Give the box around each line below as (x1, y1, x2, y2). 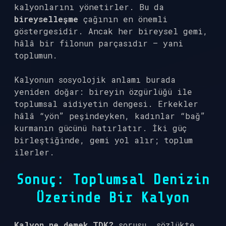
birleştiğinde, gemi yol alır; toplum (14, 135, 193, 145)
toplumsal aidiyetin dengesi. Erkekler (14, 98, 198, 109)
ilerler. (14, 147, 54, 157)
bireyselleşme (14, 14, 78, 24)
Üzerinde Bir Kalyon (36, 190, 190, 206)
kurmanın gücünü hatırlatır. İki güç (14, 123, 187, 133)
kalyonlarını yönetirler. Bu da (14, 2, 164, 12)
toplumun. (14, 50, 58, 61)
